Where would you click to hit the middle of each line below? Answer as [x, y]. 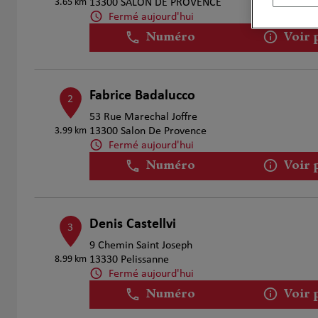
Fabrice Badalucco [142, 96]
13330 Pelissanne [129, 260]
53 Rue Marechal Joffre [143, 117]
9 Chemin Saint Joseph [141, 246]
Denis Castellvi [132, 224]
